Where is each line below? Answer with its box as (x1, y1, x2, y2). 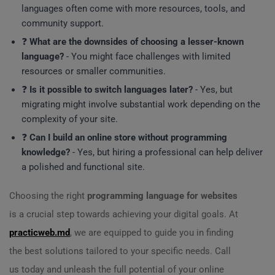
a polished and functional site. (21, 161, 145, 172)
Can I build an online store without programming (29, 132, 227, 143)
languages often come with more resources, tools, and (21, 3, 245, 14)
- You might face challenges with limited (64, 51, 230, 62)
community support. (21, 18, 104, 29)
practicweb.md (9, 227, 70, 238)
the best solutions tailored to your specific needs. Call (9, 246, 231, 257)
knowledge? (21, 147, 70, 158)
